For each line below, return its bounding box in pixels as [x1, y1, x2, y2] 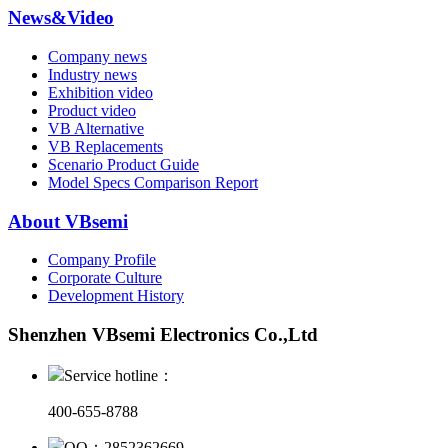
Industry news [48, 66, 137, 83]
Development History [48, 287, 184, 305]
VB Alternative [48, 120, 144, 137]
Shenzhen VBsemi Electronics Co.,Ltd [8, 324, 318, 346]
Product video [48, 102, 136, 119]
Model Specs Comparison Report [48, 174, 258, 191]
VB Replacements [48, 138, 163, 155]
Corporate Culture [48, 269, 162, 287]
